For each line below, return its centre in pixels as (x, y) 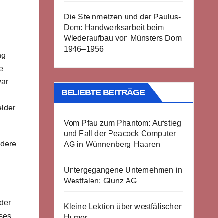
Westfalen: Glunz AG (100, 181)
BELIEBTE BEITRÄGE (103, 92)
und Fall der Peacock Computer (120, 134)
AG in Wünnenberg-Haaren (112, 144)
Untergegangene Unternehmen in (123, 170)
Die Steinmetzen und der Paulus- (122, 17)
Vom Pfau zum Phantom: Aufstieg (122, 123)
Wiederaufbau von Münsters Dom (123, 38)
